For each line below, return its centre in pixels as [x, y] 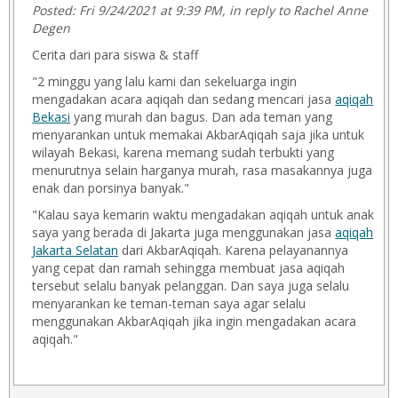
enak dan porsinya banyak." [111, 188]
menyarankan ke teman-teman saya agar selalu [169, 303]
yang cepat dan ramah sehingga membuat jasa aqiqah [189, 268]
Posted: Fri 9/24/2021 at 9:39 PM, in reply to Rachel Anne [200, 10]
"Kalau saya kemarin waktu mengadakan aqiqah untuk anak [203, 215]
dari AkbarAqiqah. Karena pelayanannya [234, 250]
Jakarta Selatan [76, 250]
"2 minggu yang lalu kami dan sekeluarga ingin [165, 81]
